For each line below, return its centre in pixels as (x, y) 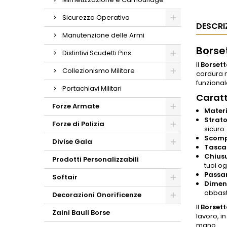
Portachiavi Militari (92, 88)
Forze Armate (76, 106)
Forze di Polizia (78, 124)
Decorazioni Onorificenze (97, 195)
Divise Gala (72, 142)
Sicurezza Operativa (96, 17)
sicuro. (215, 129)
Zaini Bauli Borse (81, 213)
